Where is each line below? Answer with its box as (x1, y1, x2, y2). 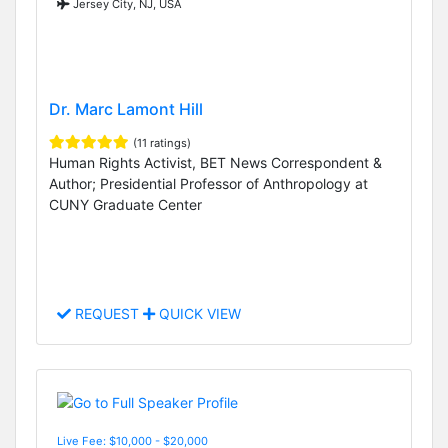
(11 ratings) (133, 136, 191, 151)
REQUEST (71, 305, 143, 323)
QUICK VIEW (155, 305, 241, 323)
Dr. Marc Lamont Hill (49, 99, 203, 120)
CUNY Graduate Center (49, 196, 202, 214)
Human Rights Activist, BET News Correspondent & (49, 154, 382, 172)
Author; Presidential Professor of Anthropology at (49, 175, 368, 193)
